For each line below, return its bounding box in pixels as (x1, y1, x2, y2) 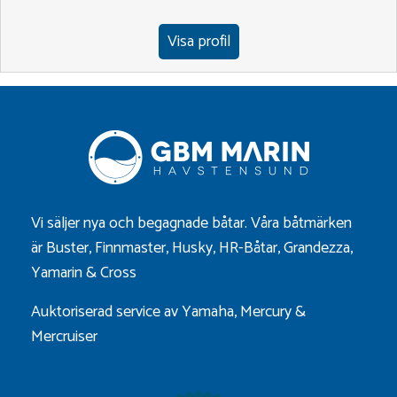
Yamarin (31, 259, 82, 286)
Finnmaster (95, 234, 166, 261)
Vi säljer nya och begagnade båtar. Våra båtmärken (31, 209, 352, 237)
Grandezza (284, 234, 350, 261)
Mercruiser (31, 323, 97, 350)
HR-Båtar (219, 234, 277, 261)
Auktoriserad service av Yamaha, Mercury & (31, 298, 306, 325)
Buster (46, 234, 89, 261)
